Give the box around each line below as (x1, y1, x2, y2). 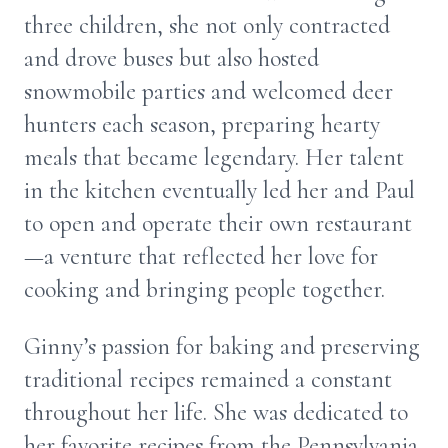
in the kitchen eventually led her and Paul (24, 176, 415, 205)
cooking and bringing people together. (24, 275, 391, 304)
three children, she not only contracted (24, 11, 390, 40)
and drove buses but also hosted (24, 44, 319, 73)
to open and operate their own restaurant (24, 209, 412, 238)
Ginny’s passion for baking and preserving (24, 332, 420, 361)
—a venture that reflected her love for (24, 242, 378, 271)
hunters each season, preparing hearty (24, 110, 380, 139)
